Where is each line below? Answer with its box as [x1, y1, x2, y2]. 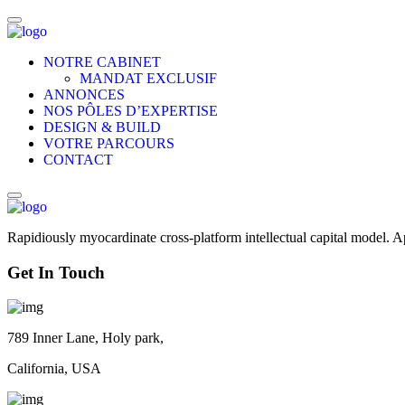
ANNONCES [43, 87, 125, 102]
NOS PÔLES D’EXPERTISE [43, 103, 218, 118]
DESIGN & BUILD [43, 119, 161, 135]
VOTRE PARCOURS [43, 136, 174, 151]
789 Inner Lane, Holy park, [7, 330, 164, 346]
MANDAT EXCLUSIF [80, 71, 217, 86]
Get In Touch [7, 262, 105, 282]
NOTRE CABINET [43, 54, 161, 70]
